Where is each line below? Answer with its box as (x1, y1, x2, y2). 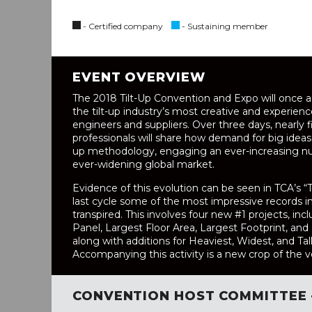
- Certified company (81, 20, 171, 31)
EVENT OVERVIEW (72, 69, 205, 85)
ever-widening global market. (72, 157, 214, 171)
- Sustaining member (180, 20, 268, 31)
